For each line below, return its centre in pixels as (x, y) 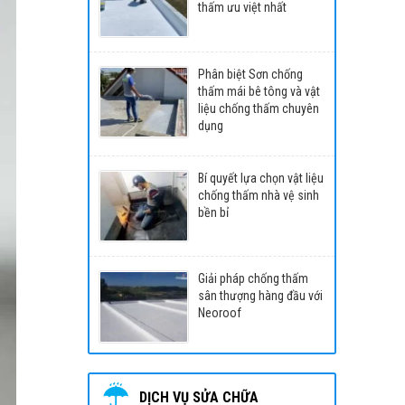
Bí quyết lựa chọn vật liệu (260, 178)
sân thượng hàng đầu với (260, 296)
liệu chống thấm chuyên (258, 108)
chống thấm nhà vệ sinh (258, 195)
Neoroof (219, 313)
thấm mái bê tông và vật (259, 91)
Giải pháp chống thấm (253, 279)
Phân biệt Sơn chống (250, 74)
